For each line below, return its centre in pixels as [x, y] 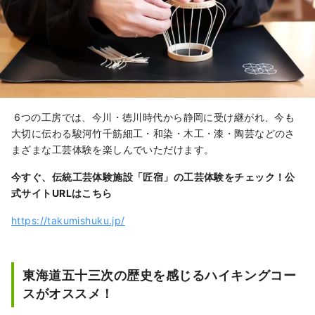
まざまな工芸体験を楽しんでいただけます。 [114, 150]
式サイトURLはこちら [62, 193]
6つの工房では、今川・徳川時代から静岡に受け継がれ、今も [153, 117]
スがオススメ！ [68, 294]
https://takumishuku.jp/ [68, 221]
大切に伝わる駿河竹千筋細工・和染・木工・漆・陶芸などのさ [153, 134]
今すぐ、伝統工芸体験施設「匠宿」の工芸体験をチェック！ [148, 177]
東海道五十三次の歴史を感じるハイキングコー [160, 276]
